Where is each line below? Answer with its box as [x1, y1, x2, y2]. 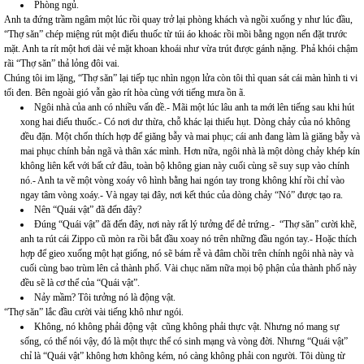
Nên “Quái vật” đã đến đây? [34, 204, 141, 216]
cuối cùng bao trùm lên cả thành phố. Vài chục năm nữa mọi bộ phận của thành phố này [20, 262, 357, 275]
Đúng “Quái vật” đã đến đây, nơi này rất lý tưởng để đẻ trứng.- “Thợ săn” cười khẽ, [34, 219, 357, 231]
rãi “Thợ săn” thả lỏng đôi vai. [4, 58, 119, 70]
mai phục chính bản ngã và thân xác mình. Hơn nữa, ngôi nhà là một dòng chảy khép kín [20, 145, 360, 158]
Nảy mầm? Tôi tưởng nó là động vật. [34, 292, 175, 304]
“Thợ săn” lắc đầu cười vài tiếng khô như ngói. [4, 306, 184, 318]
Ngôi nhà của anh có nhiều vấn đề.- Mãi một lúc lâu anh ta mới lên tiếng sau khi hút [34, 102, 354, 114]
